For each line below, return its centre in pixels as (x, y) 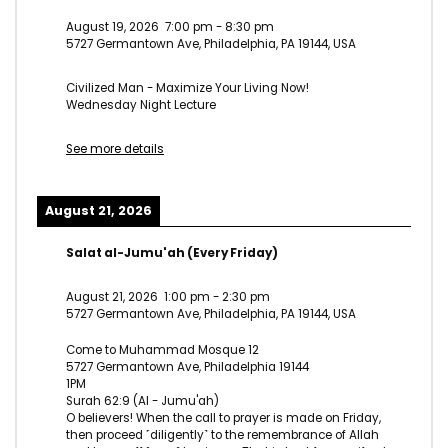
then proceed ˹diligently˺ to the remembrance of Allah (222, 434)
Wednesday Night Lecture (141, 104)
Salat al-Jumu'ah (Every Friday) (172, 253)
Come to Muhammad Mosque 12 (162, 349)
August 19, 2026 (112, 27)
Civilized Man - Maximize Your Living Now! (187, 87)
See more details (115, 148)
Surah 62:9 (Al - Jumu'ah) (142, 400)
